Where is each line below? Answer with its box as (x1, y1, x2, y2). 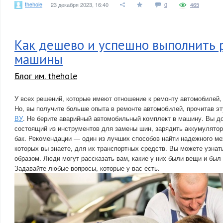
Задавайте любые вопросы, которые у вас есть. (14, 163, 160, 173)
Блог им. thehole (14, 70, 77, 82)
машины (14, 51, 63, 68)
